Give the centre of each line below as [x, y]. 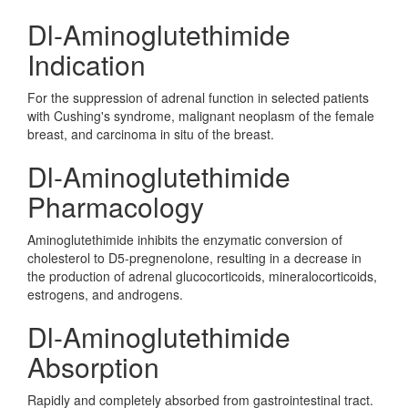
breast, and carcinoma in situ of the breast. [151, 134]
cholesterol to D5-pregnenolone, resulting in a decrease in [194, 258]
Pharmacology [116, 206]
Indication [87, 64]
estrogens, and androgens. [105, 294]
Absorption [93, 367]
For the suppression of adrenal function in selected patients [198, 97]
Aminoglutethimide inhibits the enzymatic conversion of [185, 240]
